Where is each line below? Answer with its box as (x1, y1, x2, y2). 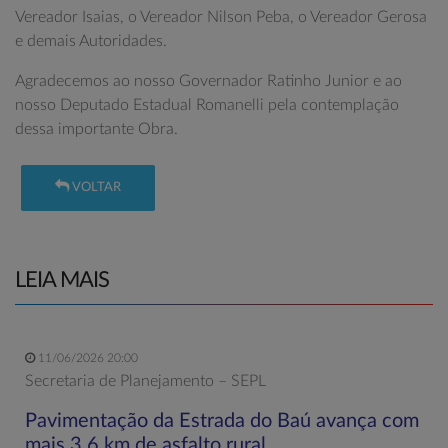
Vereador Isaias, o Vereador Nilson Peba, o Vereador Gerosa (15, 9, 427, 25)
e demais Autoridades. (15, 33, 167, 49)
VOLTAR (69, 181, 122, 195)
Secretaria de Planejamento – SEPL (25, 372, 266, 389)
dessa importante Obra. (15, 121, 178, 137)
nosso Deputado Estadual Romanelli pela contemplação (15, 97, 399, 113)
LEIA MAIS (15, 268, 109, 291)
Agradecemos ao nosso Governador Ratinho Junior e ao (15, 73, 402, 89)
